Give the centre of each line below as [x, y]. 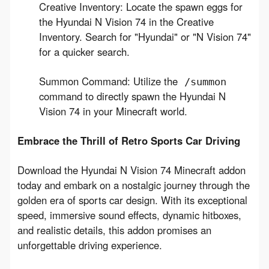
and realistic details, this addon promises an [114, 230]
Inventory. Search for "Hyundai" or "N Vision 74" [145, 36]
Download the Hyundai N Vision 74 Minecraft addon [131, 170]
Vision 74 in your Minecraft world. [113, 111]
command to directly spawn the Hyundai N [132, 96]
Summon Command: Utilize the [110, 81]
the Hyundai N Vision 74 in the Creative [126, 21]
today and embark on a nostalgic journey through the [133, 185]
